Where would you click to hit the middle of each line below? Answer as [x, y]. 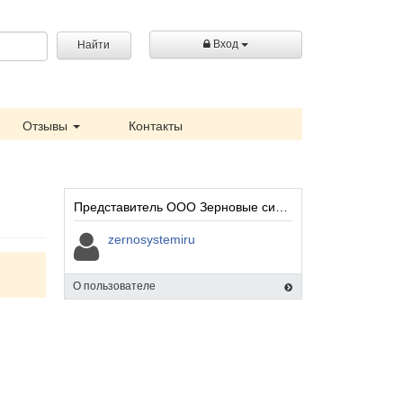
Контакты [156, 126]
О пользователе [114, 286]
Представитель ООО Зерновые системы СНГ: [282, 207]
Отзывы [47, 126]
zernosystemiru [152, 239]
